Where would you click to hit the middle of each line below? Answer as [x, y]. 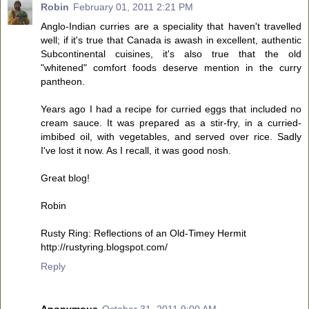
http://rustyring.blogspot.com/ [104, 247]
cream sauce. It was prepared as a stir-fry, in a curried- [171, 122]
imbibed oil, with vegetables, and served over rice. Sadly [171, 136]
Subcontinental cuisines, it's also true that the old [171, 53]
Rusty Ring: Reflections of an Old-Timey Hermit [143, 233]
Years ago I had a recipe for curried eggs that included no [171, 109]
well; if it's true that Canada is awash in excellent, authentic [171, 40]
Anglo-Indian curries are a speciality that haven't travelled [171, 26]
